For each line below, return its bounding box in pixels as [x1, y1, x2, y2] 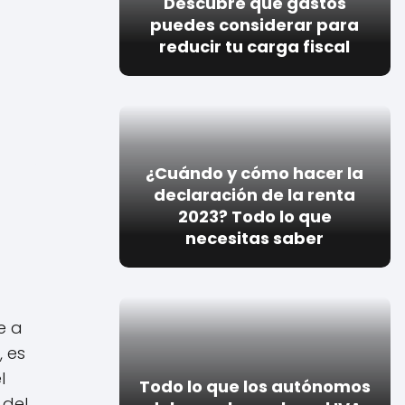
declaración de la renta [154, 183, 356, 206]
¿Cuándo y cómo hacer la [146, 161, 364, 184]
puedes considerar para [150, 13, 360, 36]
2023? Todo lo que [177, 204, 332, 228]
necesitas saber [185, 226, 325, 250]
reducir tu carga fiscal [159, 34, 351, 58]
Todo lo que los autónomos [138, 374, 371, 398]
